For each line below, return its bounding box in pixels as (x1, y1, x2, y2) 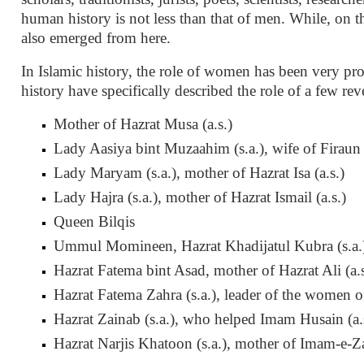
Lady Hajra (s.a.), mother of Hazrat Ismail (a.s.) (54, 188, 347, 206)
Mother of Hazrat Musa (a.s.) (54, 115, 233, 132)
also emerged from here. (21, 28, 171, 46)
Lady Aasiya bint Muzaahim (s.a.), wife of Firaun (54, 139, 362, 157)
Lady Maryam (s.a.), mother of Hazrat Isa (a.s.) (54, 163, 345, 181)
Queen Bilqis (54, 212, 136, 230)
